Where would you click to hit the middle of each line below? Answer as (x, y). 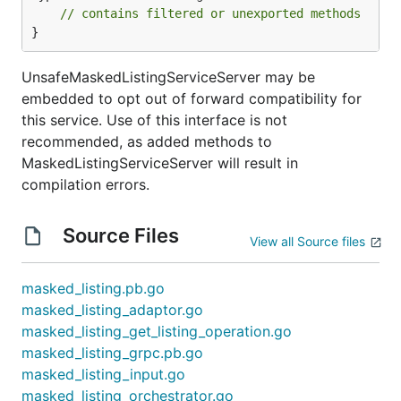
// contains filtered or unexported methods (210, 13)
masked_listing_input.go (103, 374)
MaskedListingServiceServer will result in (160, 163)
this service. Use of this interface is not (154, 120)
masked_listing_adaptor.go (112, 310)
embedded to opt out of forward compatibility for (192, 98)
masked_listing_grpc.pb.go (112, 353)
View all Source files (307, 241)
